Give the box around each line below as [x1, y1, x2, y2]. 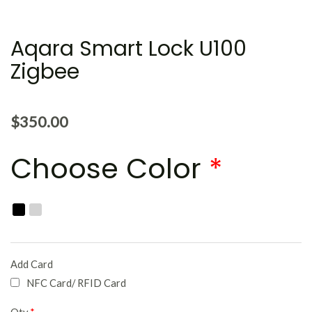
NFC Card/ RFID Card [26, 277, 126, 290]
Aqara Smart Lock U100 [10, 34, 247, 64]
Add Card [10, 258, 53, 271]
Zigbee [10, 57, 79, 87]
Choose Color [10, 148, 209, 188]
